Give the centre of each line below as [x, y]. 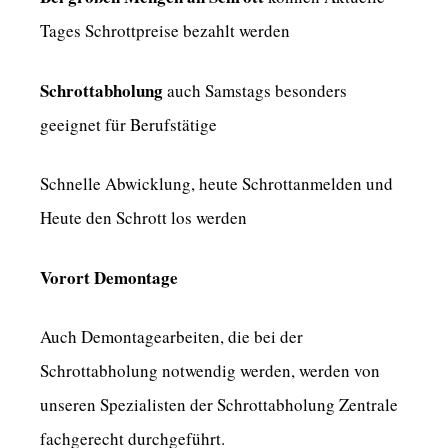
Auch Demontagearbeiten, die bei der [171, 337]
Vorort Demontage [109, 277]
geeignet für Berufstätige [128, 124]
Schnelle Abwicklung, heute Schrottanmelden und [216, 184]
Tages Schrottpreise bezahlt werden [165, 31]
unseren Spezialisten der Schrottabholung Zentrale [219, 405]
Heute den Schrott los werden [143, 218]
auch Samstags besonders [255, 90]
